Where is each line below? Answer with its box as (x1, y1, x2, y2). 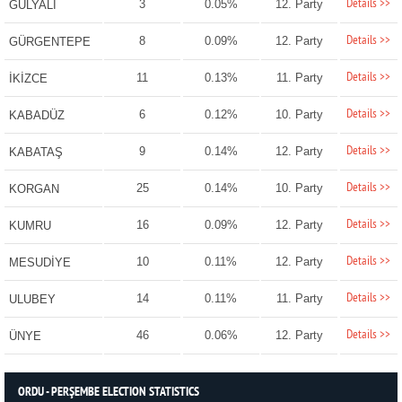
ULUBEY (8, 293, 56, 307)
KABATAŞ (8, 145, 63, 160)
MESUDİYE (8, 256, 71, 270)
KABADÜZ (8, 109, 65, 123)
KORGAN (8, 182, 59, 197)
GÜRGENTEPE (8, 35, 91, 49)
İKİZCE (8, 72, 48, 86)
